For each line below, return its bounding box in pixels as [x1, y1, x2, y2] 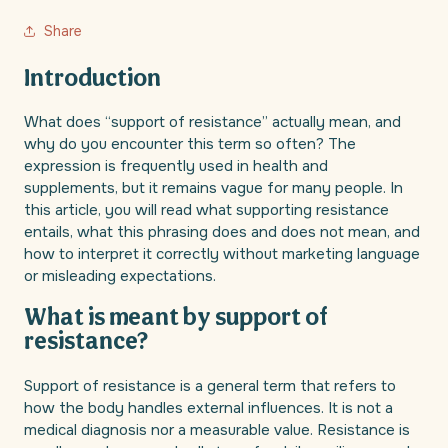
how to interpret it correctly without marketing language [24, 244, 420, 265]
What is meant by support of [24, 307, 328, 332]
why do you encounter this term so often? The [24, 134, 356, 155]
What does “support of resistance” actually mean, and [24, 112, 401, 133]
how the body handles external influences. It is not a [24, 398, 393, 419]
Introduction [24, 67, 161, 92]
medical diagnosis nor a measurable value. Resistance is [24, 420, 410, 441]
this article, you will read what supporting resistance [24, 200, 389, 221]
